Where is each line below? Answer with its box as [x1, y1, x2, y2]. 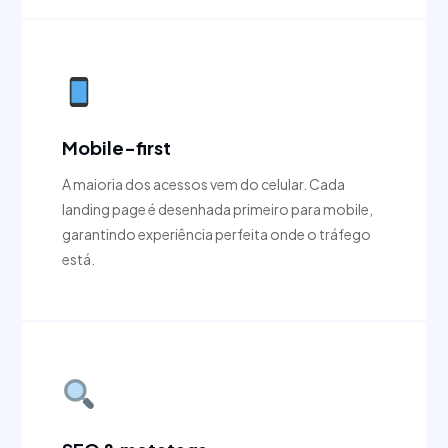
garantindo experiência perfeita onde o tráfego [62, 225, 372, 244]
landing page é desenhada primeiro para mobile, [62, 200, 374, 219]
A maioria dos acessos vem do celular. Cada [62, 175, 346, 194]
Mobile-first [62, 136, 172, 160]
